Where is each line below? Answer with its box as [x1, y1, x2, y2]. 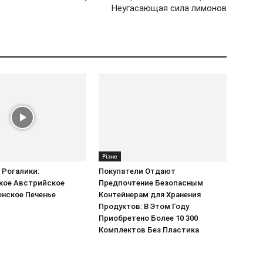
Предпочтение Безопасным [99, 178, 203, 187]
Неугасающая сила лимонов [112, 2, 227, 14]
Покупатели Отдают [99, 166, 176, 176]
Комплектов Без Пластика [99, 225, 199, 234]
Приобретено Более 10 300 [99, 213, 198, 222]
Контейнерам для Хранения [99, 190, 201, 199]
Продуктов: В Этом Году [99, 201, 189, 211]
